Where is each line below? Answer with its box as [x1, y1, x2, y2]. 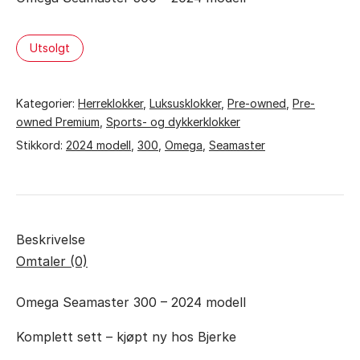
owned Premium [16, 114, 100, 129]
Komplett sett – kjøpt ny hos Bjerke [16, 328, 236, 345]
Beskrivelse [16, 231, 85, 247]
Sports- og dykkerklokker [106, 114, 240, 129]
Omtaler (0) [16, 252, 88, 269]
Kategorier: [16, 96, 78, 110]
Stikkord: [16, 137, 66, 152]
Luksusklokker [149, 96, 221, 110]
